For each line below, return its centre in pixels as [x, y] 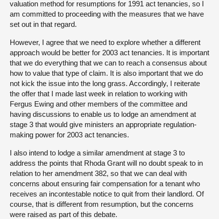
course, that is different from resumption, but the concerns [102, 204]
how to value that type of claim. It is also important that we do [106, 73]
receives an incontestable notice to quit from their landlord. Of [107, 194]
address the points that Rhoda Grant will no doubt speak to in [106, 163]
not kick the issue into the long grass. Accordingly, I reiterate [105, 83]
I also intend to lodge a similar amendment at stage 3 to [97, 153]
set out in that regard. [43, 24]
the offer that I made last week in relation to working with [99, 93]
